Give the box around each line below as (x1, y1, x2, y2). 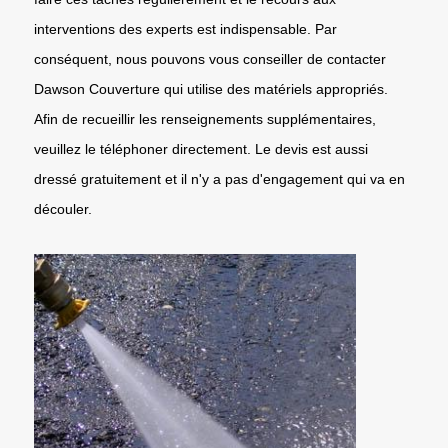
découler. (34, 200, 92, 217)
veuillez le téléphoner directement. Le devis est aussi (34, 140, 368, 157)
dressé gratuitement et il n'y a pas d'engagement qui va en (34, 170, 405, 187)
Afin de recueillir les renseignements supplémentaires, (34, 110, 376, 127)
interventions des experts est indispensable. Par (34, 20, 337, 37)
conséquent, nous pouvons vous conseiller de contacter (34, 50, 386, 67)
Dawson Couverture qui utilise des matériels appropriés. (34, 80, 388, 97)
